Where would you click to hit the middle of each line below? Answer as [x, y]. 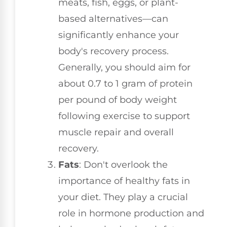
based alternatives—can [113, 19]
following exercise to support [124, 116]
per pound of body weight [118, 100]
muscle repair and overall [116, 133]
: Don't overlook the [123, 165]
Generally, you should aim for [124, 68]
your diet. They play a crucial [123, 197]
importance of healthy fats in [124, 181]
